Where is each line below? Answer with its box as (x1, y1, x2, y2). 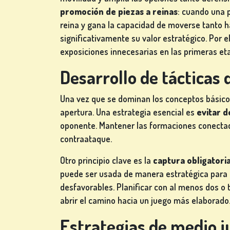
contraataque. (60, 133, 112, 145)
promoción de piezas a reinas (60, 6, 178, 17)
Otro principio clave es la (60, 155, 153, 166)
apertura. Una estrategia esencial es (60, 106, 197, 118)
